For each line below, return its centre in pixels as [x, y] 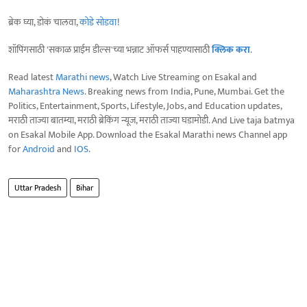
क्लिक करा [231, 49]
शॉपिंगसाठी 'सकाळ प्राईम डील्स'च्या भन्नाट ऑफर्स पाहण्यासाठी [110, 49]
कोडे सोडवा [98, 22]
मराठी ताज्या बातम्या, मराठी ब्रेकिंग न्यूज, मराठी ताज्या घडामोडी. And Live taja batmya [151, 120]
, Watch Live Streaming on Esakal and [183, 77]
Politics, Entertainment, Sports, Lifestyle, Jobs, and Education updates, [145, 106]
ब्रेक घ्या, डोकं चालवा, [44, 22]
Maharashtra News [46, 91]
